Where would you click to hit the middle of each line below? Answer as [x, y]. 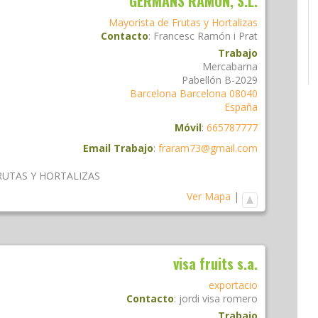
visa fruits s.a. [215, 264]
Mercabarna [230, 67]
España [241, 107]
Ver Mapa [209, 197]
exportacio [233, 285]
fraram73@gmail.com [208, 148]
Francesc [174, 36]
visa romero [230, 299]
